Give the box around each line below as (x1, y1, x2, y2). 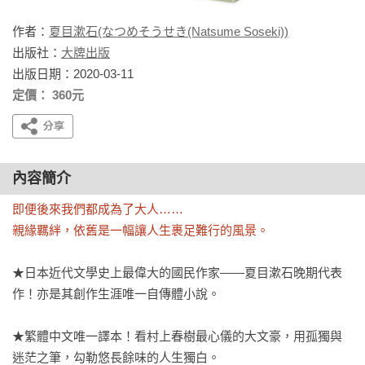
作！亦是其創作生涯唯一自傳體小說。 (12, 287, 220, 301)
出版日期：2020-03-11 (12, 67, 134, 81)
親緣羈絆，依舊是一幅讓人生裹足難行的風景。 (12, 223, 269, 237)
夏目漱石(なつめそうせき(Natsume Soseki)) (49, 24, 288, 38)
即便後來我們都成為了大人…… (12, 202, 183, 216)
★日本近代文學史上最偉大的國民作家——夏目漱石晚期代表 (12, 266, 342, 279)
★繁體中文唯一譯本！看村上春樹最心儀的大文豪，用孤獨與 (12, 329, 342, 343)
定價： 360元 (12, 88, 84, 102)
